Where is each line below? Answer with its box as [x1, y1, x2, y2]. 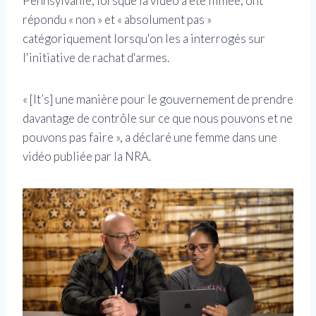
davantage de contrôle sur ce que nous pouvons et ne [23, 111, 293, 126]
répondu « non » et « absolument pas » [23, 12, 212, 28]
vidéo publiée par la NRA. [23, 149, 151, 164]
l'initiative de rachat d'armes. [23, 50, 169, 66]
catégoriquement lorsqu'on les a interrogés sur [23, 31, 265, 47]
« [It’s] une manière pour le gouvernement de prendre [23, 92, 293, 107]
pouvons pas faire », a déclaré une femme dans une [23, 130, 277, 145]
